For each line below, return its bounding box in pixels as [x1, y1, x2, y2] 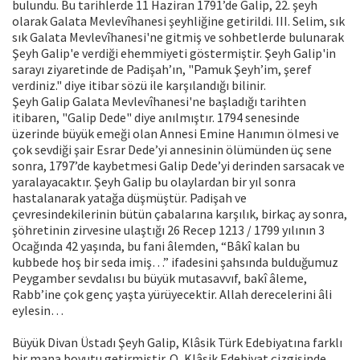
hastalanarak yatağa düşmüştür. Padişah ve [12, 190, 247, 207]
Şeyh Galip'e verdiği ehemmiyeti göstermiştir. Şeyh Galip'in [12, 45, 336, 62]
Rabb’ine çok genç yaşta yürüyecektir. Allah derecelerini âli [12, 286, 332, 303]
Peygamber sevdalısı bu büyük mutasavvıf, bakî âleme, [12, 270, 307, 287]
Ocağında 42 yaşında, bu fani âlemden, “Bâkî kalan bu [12, 238, 300, 255]
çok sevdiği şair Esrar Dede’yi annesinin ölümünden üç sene [12, 141, 332, 158]
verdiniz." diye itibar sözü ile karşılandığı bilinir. [12, 77, 266, 94]
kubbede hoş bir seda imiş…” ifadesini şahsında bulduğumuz [12, 254, 338, 271]
